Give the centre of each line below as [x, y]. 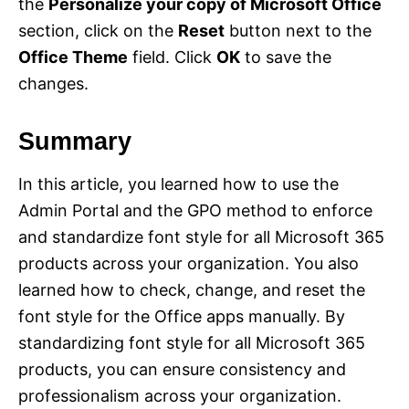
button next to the [298, 31]
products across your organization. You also [189, 264]
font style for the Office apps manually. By [182, 317]
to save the [286, 58]
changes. [53, 84]
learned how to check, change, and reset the [192, 290]
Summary [75, 142]
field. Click [172, 58]
